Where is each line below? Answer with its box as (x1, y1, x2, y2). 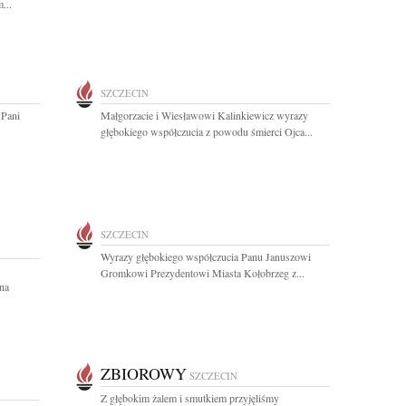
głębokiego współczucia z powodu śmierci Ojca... (101, 124, 313, 139)
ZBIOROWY (101, 362, 187, 384)
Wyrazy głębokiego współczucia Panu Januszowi (101, 249, 311, 264)
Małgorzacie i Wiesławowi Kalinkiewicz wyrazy (101, 108, 308, 122)
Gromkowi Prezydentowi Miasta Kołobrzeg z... (101, 266, 304, 280)
